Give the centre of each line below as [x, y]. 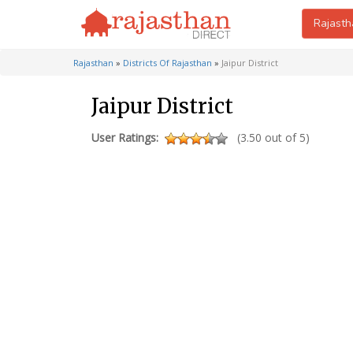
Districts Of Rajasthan [167, 63]
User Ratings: [125, 137]
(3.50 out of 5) [273, 137]
